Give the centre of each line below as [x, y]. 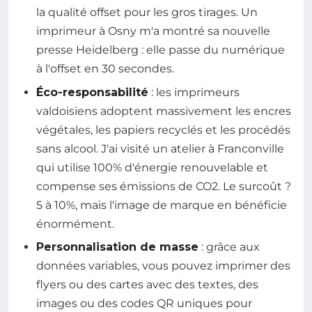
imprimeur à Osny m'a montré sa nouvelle [153, 31]
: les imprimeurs [194, 92]
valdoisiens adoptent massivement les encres [164, 111]
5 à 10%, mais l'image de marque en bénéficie [162, 205]
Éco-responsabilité [92, 92]
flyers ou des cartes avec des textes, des [147, 285]
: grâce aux [229, 247]
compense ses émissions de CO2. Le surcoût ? [164, 186]
